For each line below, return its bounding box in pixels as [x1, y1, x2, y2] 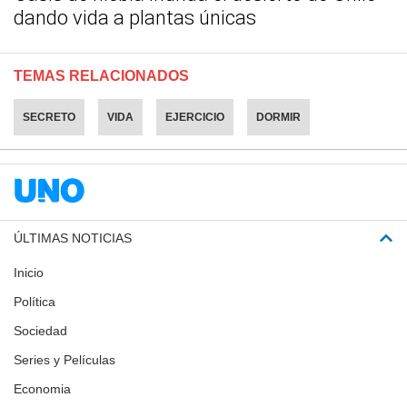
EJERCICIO [165, 110, 224, 124]
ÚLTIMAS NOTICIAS [14, 230, 132, 245]
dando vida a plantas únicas [14, 5, 256, 29]
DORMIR [256, 110, 301, 124]
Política [14, 293, 55, 309]
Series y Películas [14, 352, 115, 367]
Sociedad [14, 323, 67, 338]
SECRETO [23, 110, 75, 124]
